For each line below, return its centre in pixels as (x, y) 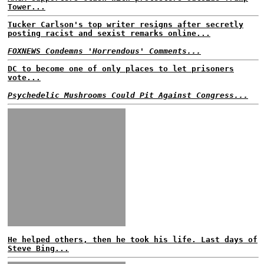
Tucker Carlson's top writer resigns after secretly (126, 24)
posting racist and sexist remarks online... (109, 33)
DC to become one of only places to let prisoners (121, 69)
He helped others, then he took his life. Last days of (133, 240)
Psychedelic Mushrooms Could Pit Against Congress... (128, 95)
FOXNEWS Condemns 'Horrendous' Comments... (104, 51)
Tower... (27, 7)
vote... (24, 77)
